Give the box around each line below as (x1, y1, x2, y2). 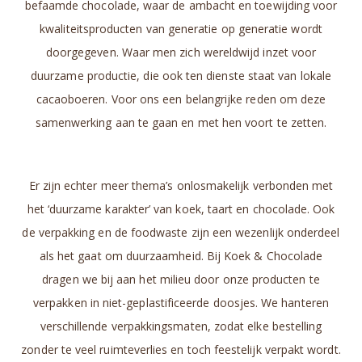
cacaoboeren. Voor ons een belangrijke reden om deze (36, 91, 326, 107)
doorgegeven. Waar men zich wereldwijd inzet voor (45, 44, 317, 61)
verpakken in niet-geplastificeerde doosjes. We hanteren (33, 295, 329, 311)
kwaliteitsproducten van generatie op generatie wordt (40, 21, 322, 37)
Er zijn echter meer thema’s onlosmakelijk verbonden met (28, 178, 334, 194)
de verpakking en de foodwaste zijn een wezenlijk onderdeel (22, 225, 340, 241)
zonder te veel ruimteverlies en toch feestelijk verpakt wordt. (21, 342, 341, 358)
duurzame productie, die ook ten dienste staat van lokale (31, 68, 331, 84)
